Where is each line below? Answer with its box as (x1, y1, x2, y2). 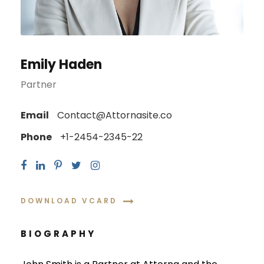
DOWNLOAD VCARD (21, 196, 117, 206)
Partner (21, 77, 57, 91)
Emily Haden (21, 55, 102, 74)
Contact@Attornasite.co (55, 108, 172, 122)
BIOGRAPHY (21, 227, 96, 240)
